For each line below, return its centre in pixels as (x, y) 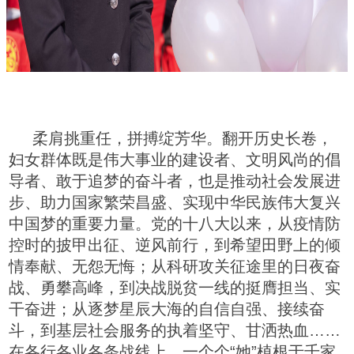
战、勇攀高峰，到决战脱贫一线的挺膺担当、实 (175, 287)
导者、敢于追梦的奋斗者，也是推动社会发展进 (175, 181)
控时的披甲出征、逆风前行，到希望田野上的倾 (175, 245)
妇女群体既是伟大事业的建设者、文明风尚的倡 (175, 159)
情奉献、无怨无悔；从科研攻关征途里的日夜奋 (175, 266)
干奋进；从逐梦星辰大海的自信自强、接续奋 (167, 309)
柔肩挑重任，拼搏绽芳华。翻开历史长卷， (183, 138)
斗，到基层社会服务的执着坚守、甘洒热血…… (175, 330)
